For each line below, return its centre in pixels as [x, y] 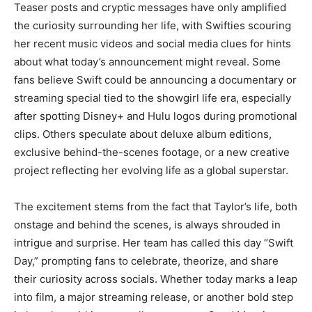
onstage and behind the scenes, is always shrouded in [147, 225]
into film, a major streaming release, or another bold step [154, 297]
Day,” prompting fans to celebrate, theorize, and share [146, 261]
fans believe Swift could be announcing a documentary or [155, 80]
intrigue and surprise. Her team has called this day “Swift [154, 243]
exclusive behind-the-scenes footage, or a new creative [152, 152]
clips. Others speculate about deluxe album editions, [143, 134]
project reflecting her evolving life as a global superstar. [151, 170]
